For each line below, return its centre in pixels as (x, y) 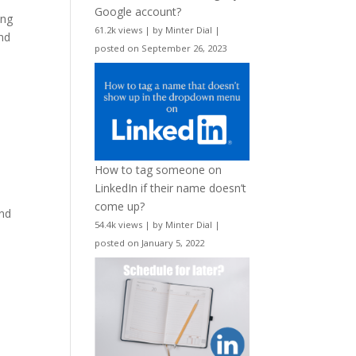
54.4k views (119, 224)
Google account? (138, 12)
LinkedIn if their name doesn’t (171, 188)
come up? (120, 206)
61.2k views (119, 30)
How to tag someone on (159, 169)
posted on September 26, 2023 (161, 48)
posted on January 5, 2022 (150, 242)
